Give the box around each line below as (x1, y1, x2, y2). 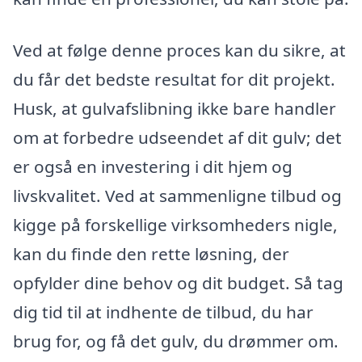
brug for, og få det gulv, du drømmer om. (13, 329, 339, 352)
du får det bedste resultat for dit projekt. (13, 67, 335, 90)
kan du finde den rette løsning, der (13, 242, 289, 265)
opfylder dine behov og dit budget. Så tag (13, 271, 343, 294)
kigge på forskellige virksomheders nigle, (13, 213, 338, 236)
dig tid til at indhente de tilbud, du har (13, 300, 314, 323)
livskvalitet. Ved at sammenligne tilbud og (13, 183, 342, 207)
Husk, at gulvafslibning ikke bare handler (13, 96, 336, 120)
